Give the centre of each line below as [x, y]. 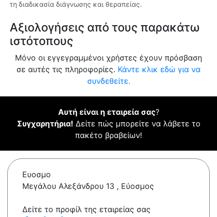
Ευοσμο [37, 175]
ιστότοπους [41, 41]
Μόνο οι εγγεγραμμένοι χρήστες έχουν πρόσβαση [108, 58]
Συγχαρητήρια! [45, 124]
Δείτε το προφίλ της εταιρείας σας [86, 209]
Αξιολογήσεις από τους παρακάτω [105, 28]
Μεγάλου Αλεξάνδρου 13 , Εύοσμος [88, 186]
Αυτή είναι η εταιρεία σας [107, 112]
